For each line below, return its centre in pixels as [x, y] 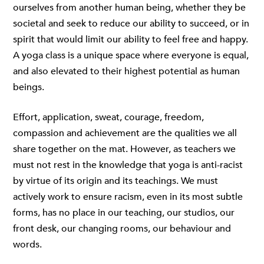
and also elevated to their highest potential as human [126, 71]
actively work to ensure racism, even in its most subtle [128, 197]
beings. [29, 87]
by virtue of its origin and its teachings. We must [115, 181]
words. [27, 245]
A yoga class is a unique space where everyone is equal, [131, 55]
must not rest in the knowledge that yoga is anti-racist [128, 165]
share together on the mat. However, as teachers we [124, 149]
